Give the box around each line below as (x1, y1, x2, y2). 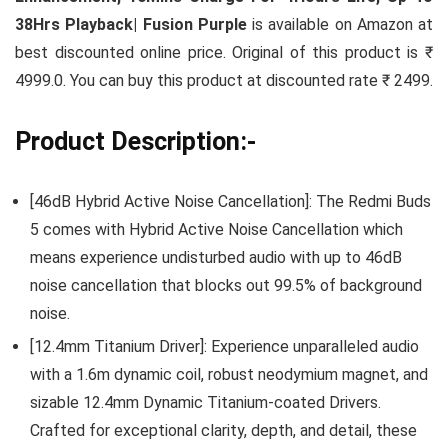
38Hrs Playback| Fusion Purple (15, 15, 247, 35)
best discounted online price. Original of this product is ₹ (15, 43, 433, 63)
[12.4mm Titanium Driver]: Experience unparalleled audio (30, 337, 419, 357)
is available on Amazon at (246, 15, 433, 35)
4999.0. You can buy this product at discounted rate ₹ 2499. (15, 71, 433, 91)
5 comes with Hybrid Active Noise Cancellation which (30, 220, 403, 240)
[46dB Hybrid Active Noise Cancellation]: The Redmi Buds (30, 192, 431, 212)
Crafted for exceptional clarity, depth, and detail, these (30, 421, 417, 441)
